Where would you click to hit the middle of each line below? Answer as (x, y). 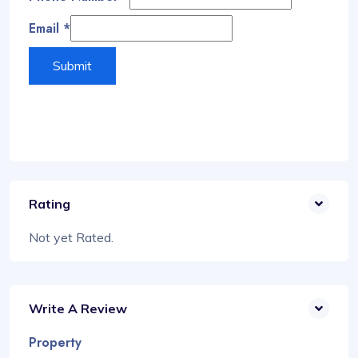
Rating (50, 203)
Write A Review (78, 308)
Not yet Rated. (71, 237)
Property (55, 342)
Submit (72, 65)
